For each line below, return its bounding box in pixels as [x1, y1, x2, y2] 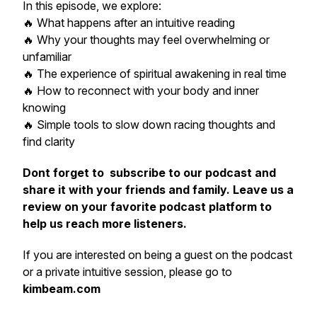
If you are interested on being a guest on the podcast [23, 248, 292, 262]
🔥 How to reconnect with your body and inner [23, 83, 259, 98]
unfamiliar [23, 50, 71, 64]
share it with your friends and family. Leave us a [23, 183, 294, 197]
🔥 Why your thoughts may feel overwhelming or [23, 33, 270, 47]
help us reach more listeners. [23, 217, 187, 231]
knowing [23, 100, 66, 115]
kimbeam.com [23, 282, 100, 296]
